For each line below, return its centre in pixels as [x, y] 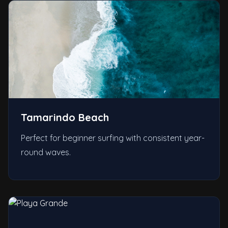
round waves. [46, 152]
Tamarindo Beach [65, 117]
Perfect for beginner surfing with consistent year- [113, 138]
